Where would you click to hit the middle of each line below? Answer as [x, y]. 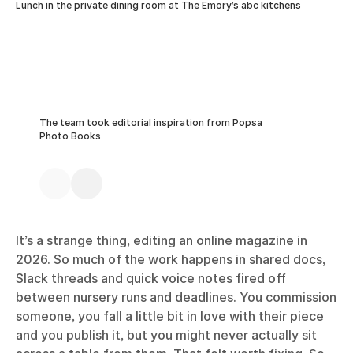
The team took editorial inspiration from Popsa [151, 123]
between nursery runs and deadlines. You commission [176, 297]
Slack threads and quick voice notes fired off [151, 278]
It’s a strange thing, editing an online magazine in [162, 240]
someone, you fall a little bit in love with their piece [170, 316]
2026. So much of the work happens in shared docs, [171, 259]
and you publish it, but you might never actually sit [166, 335]
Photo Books [70, 136]
